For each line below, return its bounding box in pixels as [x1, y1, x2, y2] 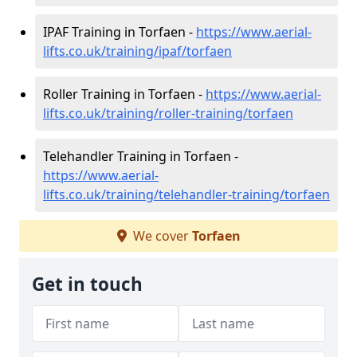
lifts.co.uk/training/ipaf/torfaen [43, 42, 232, 60]
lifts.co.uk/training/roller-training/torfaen [43, 104, 293, 122]
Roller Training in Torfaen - [43, 85, 206, 103]
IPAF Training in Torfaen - [43, 23, 196, 41]
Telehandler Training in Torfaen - [43, 147, 238, 165]
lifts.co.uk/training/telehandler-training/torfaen [43, 186, 330, 203]
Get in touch [32, 272, 143, 296]
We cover [129, 227, 192, 245]
